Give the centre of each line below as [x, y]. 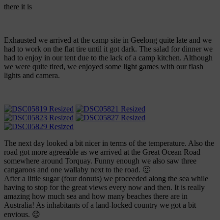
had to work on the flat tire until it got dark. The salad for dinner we [108, 49]
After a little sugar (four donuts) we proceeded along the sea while [106, 179]
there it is [18, 7]
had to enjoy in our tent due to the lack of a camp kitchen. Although [108, 58]
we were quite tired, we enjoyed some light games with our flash [104, 67]
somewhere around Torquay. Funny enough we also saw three [100, 161]
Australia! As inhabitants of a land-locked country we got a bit [100, 205]
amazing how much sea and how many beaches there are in [96, 196]
